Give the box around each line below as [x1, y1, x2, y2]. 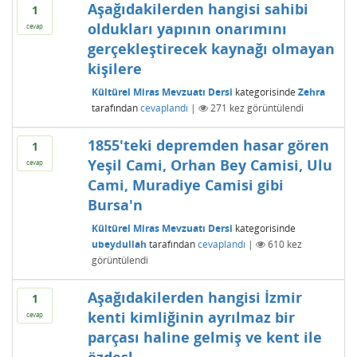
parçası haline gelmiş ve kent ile [87, 328, 322, 347]
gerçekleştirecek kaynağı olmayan [87, 39, 335, 58]
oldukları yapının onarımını [87, 19, 287, 38]
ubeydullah [91, 237, 147, 251]
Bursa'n [87, 195, 143, 214]
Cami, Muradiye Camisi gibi [87, 175, 284, 194]
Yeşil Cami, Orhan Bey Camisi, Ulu [87, 155, 332, 175]
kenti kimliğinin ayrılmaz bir [87, 308, 295, 327]
